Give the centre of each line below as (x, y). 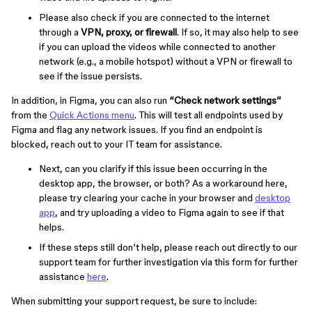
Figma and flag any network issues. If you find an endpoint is (137, 130)
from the (30, 115)
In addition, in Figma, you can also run (90, 100)
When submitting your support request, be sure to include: (134, 301)
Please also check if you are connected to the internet (154, 17)
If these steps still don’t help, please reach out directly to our (168, 247)
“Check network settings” (225, 100)
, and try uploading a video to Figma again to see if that (170, 212)
